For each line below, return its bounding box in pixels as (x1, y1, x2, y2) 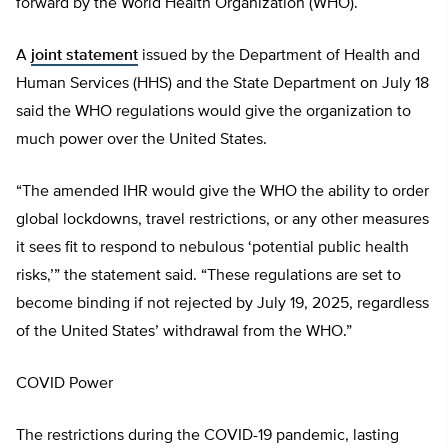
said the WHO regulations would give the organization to (16, 103, 411, 120)
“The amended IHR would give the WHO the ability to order (16, 183, 429, 200)
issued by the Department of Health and (138, 47, 420, 64)
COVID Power (16, 375, 113, 392)
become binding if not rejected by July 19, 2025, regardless (16, 295, 429, 312)
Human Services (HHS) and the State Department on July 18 (16, 75, 429, 92)
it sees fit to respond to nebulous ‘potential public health (16, 239, 409, 256)
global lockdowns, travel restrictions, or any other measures (16, 211, 429, 228)
